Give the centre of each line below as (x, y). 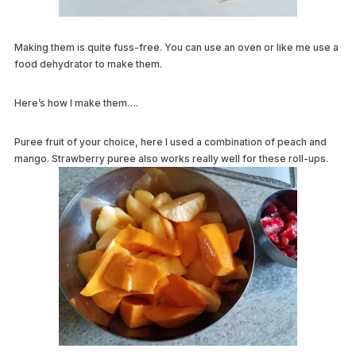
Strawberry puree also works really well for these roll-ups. (190, 159)
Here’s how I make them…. (76, 103)
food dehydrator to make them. (88, 64)
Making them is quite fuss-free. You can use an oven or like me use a (176, 48)
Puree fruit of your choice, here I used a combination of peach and (170, 142)
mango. (33, 159)
